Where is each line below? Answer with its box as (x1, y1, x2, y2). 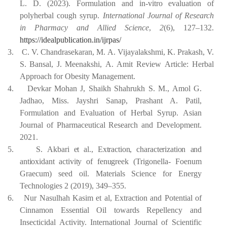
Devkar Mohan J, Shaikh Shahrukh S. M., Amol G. (27, 84, 202, 93)
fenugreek (97, 157, 133, 166)
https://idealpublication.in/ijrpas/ (20, 35, 121, 44)
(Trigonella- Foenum (133, 157, 202, 166)
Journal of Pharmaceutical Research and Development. (20, 121, 202, 129)
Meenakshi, (65, 60, 102, 68)
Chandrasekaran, (41, 48, 95, 56)
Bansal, (29, 60, 54, 68)
